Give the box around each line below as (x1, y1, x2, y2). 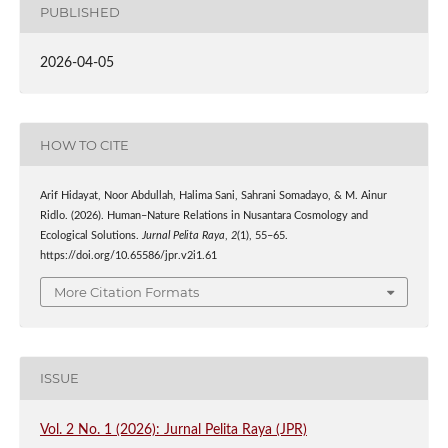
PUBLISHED (39, 3, 120, 20)
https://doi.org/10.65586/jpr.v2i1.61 (39, 251, 217, 262)
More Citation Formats (54, 283, 199, 300)
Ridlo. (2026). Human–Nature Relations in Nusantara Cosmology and (39, 211, 368, 222)
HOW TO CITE (39, 136, 129, 153)
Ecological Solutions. (39, 231, 142, 242)
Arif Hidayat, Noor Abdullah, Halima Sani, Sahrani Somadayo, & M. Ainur (39, 191, 387, 202)
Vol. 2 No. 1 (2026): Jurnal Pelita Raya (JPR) (39, 422, 307, 437)
